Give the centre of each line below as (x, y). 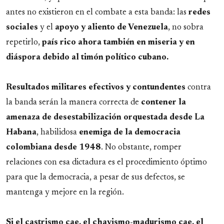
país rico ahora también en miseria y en (118, 42)
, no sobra (186, 27)
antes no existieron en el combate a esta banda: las (97, 12)
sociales (22, 27)
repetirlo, (24, 42)
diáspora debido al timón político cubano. (87, 57)
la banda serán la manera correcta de (72, 102)
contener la (162, 102)
